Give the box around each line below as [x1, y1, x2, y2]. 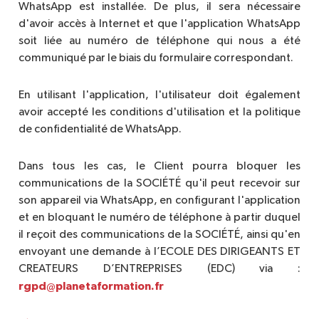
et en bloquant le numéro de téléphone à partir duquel [19, 211, 300, 224]
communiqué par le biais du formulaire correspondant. [19, 52, 293, 64]
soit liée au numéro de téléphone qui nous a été [19, 35, 300, 47]
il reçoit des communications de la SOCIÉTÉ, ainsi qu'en [19, 229, 300, 241]
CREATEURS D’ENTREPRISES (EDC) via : [19, 263, 300, 275]
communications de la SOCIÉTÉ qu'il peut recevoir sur [19, 177, 300, 189]
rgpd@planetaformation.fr [19, 280, 164, 292]
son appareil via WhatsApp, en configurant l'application [19, 194, 300, 206]
